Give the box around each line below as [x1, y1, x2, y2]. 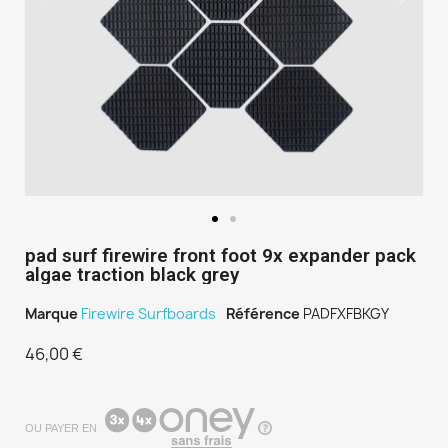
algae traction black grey [25, 263, 239, 287]
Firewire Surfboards [81, 304, 216, 324]
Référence [226, 304, 300, 324]
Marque [25, 304, 78, 324]
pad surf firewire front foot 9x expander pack [25, 244, 416, 268]
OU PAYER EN [25, 421, 97, 434]
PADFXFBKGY [303, 304, 389, 324]
